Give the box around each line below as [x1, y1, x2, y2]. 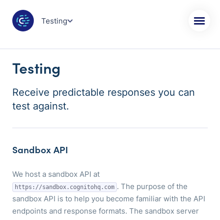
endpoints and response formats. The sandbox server [12, 206, 199, 216]
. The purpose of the [117, 182, 188, 191]
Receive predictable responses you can [12, 86, 195, 98]
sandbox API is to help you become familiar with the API [12, 194, 205, 203]
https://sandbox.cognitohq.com [15, 184, 114, 191]
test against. [12, 100, 69, 112]
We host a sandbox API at [12, 169, 100, 179]
